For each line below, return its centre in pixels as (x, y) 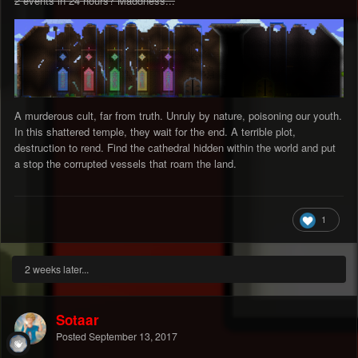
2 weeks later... (57, 270)
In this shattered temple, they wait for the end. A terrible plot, (155, 132)
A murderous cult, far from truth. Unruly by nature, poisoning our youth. (178, 116)
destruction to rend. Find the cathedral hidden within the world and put (175, 148)
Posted (72, 337)
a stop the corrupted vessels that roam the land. (127, 164)
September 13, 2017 (133, 337)
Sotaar (78, 320)
